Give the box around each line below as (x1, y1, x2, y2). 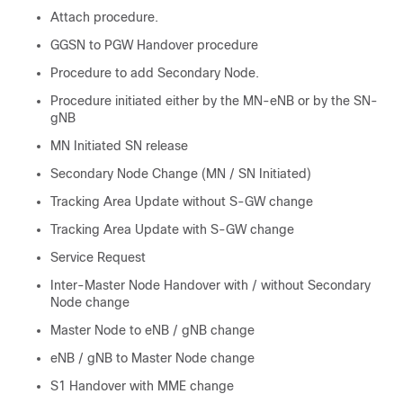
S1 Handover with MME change (50, 379, 234, 393)
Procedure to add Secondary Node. (50, 66, 259, 80)
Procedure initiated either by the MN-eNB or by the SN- (50, 94, 378, 108)
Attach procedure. (50, 10, 158, 24)
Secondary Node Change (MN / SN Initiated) (50, 166, 311, 181)
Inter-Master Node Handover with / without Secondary (50, 278, 371, 292)
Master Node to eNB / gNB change (50, 323, 255, 337)
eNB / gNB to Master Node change (50, 351, 255, 365)
